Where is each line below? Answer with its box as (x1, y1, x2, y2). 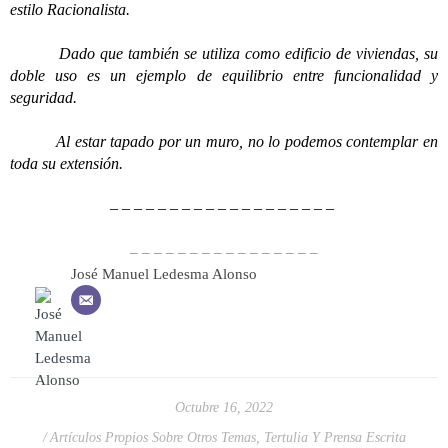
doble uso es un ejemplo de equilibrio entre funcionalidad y (10, 67, 438, 84)
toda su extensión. (10, 155, 123, 172)
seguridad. (10, 89, 81, 106)
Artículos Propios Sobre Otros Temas (49, 429, 256, 445)
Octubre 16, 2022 (175, 399, 273, 415)
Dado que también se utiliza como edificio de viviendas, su (10, 45, 438, 62)
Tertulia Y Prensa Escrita (263, 429, 406, 445)
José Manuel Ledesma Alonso (71, 266, 257, 282)
